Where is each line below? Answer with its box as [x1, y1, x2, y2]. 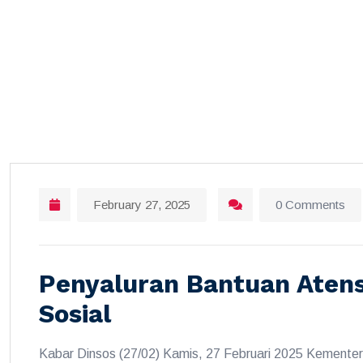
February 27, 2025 [93, 198, 190, 211]
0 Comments [275, 198, 345, 211]
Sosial [39, 299, 111, 329]
